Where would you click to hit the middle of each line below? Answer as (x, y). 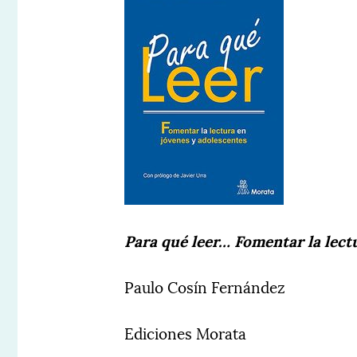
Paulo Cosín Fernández (205, 286)
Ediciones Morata (186, 333)
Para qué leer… (180, 240)
